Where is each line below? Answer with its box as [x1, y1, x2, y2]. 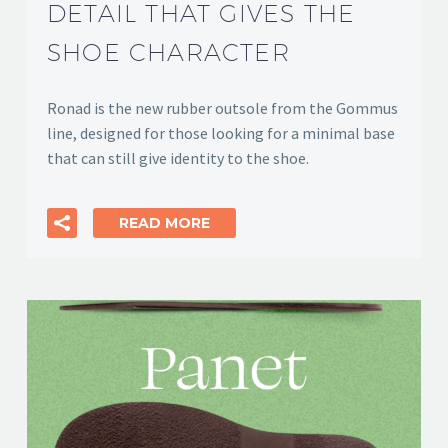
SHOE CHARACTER [47, 37, 290, 66]
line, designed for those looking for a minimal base [47, 122, 395, 143]
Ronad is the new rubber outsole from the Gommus [47, 97, 398, 118]
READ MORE [119, 214, 210, 233]
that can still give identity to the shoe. [47, 147, 309, 168]
